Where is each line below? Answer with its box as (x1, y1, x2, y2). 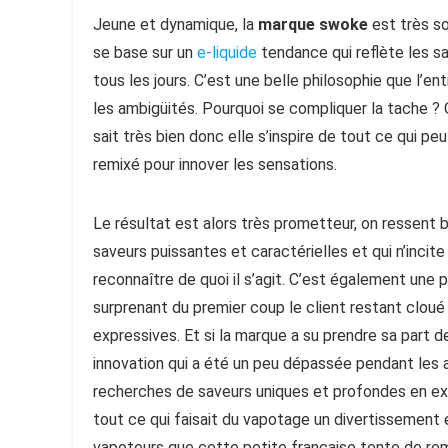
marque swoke (258, 15, 368, 34)
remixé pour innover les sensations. (93, 155, 337, 174)
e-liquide (197, 43, 257, 62)
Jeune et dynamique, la (93, 15, 258, 34)
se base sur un (93, 43, 197, 62)
